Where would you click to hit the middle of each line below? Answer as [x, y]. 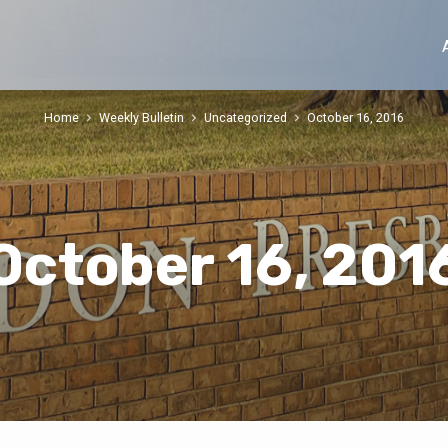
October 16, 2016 [355, 118]
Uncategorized [245, 118]
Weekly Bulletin [141, 118]
